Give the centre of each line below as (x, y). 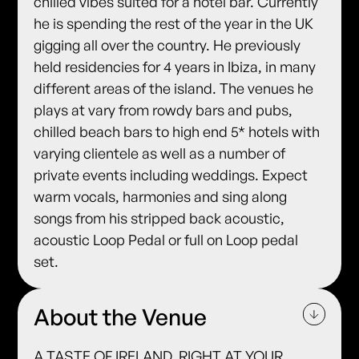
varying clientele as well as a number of (160, 153)
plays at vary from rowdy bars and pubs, (163, 109)
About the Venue (121, 317)
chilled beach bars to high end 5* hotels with (177, 131)
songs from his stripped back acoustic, (159, 218)
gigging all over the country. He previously (167, 44)
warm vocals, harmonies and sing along (161, 196)
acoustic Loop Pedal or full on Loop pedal (166, 239)
